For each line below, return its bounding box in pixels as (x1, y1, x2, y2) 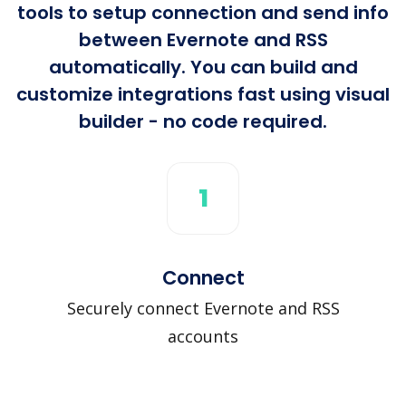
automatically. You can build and (48, 53, 358, 80)
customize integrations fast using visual (16, 81, 390, 107)
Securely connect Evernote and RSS (66, 296, 340, 319)
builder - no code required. (79, 108, 327, 134)
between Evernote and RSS (78, 26, 328, 53)
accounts (168, 324, 238, 347)
